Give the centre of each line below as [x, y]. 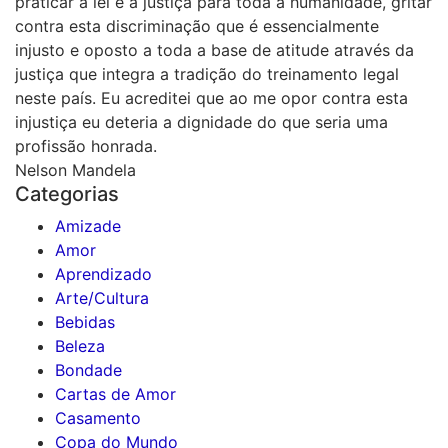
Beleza [80, 346]
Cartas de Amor [115, 394]
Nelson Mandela [75, 170]
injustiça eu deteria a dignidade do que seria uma [201, 122]
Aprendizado [103, 274]
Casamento [98, 418]
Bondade [88, 370]
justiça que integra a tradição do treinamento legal [207, 74]
